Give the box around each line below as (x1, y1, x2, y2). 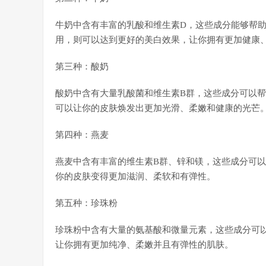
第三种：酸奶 (55, 62, 109, 71)
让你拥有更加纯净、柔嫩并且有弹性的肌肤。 (55, 240, 233, 249)
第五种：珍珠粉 (55, 198, 118, 208)
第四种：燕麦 (55, 130, 109, 140)
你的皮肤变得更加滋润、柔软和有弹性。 (55, 172, 216, 181)
